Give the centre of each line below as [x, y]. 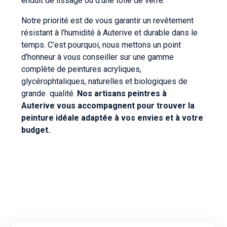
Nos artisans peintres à [121, 93]
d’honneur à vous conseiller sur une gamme [98, 57]
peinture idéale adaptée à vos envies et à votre [112, 118]
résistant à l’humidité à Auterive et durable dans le [109, 32]
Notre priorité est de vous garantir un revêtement [107, 20]
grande [34, 93]
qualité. [62, 93]
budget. [36, 130]
